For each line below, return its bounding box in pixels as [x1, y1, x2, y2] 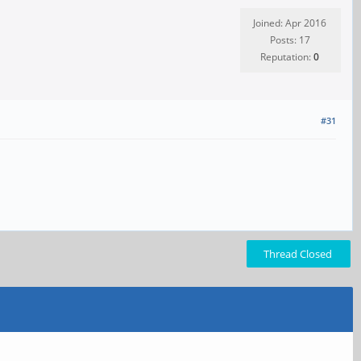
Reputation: [260, 50, 313, 64]
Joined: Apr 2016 [253, 16, 326, 30]
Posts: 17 [269, 33, 310, 47]
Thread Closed [263, 247, 332, 261]
